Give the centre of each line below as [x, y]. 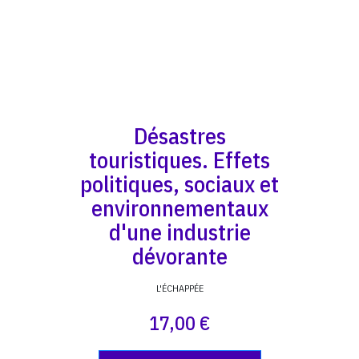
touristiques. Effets [179, 160]
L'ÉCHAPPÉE [179, 288]
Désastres [179, 136]
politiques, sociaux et [179, 184]
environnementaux [179, 208]
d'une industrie [179, 232]
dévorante [179, 256]
